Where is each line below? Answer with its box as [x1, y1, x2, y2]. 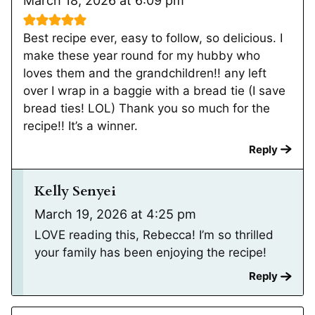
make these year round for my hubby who [23, 48, 260, 63]
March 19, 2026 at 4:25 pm [34, 206, 196, 221]
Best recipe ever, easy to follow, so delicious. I [23, 30, 283, 45]
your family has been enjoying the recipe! [34, 245, 266, 259]
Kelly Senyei [34, 181, 116, 200]
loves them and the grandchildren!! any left [23, 65, 266, 80]
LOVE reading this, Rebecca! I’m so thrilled [34, 227, 274, 242]
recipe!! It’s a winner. [23, 118, 138, 133]
